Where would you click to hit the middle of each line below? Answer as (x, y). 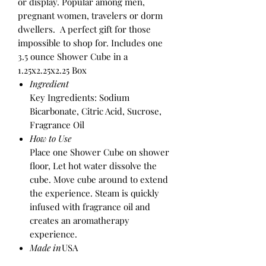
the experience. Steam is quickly (94, 193)
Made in (45, 247)
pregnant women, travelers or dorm (90, 15)
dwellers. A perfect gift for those (84, 29)
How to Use (50, 138)
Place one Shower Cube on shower (99, 152)
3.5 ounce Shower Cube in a (73, 56)
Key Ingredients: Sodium (80, 97)
